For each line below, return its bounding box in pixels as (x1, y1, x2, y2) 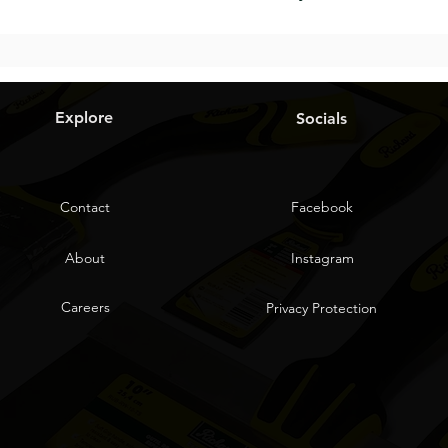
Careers (60, 298, 110, 317)
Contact (60, 198, 110, 217)
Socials (295, 109, 347, 129)
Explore (55, 108, 113, 128)
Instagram (290, 249, 354, 268)
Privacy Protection (265, 299, 377, 318)
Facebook (291, 198, 353, 217)
